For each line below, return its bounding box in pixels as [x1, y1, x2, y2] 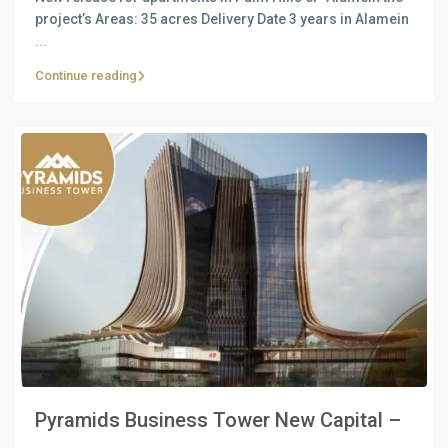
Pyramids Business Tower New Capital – [35, 407, 401, 432]
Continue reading [35, 68, 137, 84]
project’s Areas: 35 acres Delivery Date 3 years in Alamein [35, 11, 409, 28]
